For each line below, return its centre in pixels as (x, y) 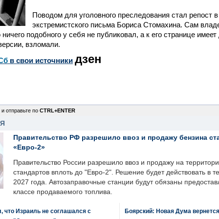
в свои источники (40, 60)
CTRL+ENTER (57, 110)
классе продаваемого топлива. (63, 192)
